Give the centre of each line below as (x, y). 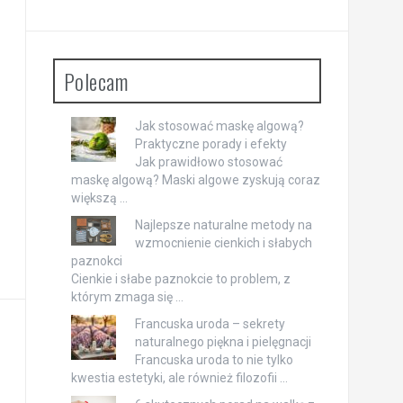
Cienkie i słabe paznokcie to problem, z (180, 279)
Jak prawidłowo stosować (208, 162)
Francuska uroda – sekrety (210, 324)
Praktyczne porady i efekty (210, 144)
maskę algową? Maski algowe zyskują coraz (195, 180)
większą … (99, 198)
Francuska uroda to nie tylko (214, 360)
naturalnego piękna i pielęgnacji (223, 342)
